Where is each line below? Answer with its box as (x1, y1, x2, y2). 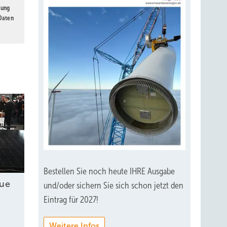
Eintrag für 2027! (44, 194, 98, 205)
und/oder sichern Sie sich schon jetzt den (44, 180, 183, 191)
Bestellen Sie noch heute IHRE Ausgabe (44, 166, 175, 176)
